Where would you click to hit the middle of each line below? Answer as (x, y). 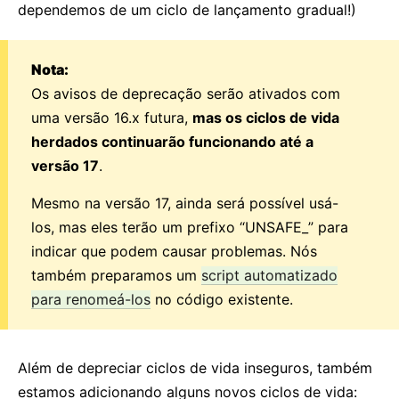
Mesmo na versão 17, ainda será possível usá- (185, 203)
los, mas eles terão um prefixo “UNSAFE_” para (190, 227)
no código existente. (222, 299)
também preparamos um (116, 275)
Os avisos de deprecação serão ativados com (186, 94)
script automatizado (269, 275)
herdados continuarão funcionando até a (172, 142)
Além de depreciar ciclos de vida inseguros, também (195, 368)
